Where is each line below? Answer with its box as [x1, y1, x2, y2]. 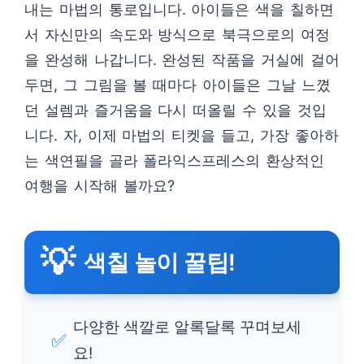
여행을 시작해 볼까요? [24, 177, 175, 195]
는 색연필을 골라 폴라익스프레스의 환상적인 [24, 152, 325, 170]
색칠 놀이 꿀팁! [84, 248, 236, 276]
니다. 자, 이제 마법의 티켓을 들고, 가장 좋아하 [24, 127, 339, 145]
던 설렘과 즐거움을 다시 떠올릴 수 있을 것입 [24, 102, 327, 119]
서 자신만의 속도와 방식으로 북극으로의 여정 [24, 26, 330, 44]
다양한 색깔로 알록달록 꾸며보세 [73, 318, 301, 337]
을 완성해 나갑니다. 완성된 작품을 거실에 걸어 [24, 51, 340, 69]
